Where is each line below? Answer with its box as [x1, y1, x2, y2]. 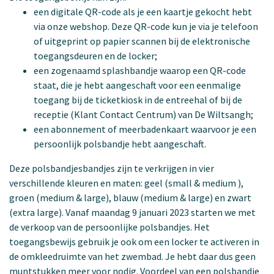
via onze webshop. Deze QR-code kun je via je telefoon [34, 20, 258, 32]
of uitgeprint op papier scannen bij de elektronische [34, 34, 250, 47]
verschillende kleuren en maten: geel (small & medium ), [9, 176, 243, 189]
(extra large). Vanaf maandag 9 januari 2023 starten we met [9, 206, 256, 218]
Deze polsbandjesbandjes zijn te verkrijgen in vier [9, 161, 214, 174]
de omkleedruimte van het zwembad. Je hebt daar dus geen [9, 250, 256, 262]
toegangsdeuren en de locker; [34, 49, 157, 62]
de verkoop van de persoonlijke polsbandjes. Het [9, 220, 210, 233]
